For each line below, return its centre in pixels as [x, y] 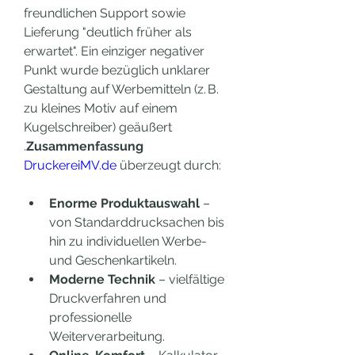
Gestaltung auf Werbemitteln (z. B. [121, 89]
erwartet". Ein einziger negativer [114, 51]
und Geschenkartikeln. [113, 260]
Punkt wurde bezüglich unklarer [117, 70]
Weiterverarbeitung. [107, 336]
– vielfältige [190, 279]
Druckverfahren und [108, 298]
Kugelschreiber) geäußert [98, 127]
